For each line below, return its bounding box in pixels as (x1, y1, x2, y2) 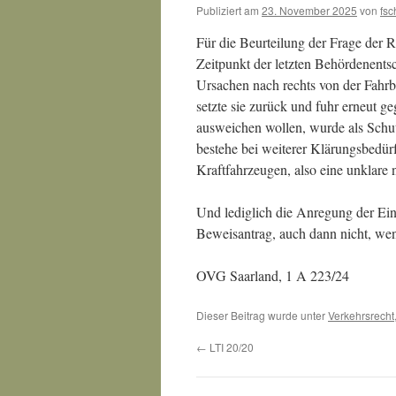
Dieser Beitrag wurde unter (196, 308, 328, 323)
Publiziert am (196, 3, 259, 18)
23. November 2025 (262, 3, 357, 18)
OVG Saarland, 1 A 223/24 (196, 266, 349, 285)
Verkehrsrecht (328, 308, 394, 323)
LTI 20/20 (207, 339, 254, 354)
